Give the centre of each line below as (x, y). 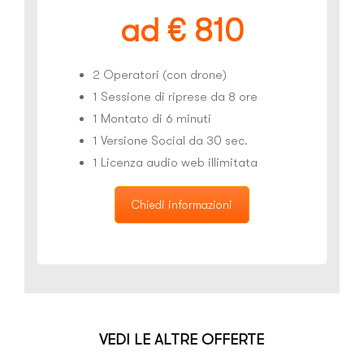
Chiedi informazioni (182, 205)
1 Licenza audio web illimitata (175, 163)
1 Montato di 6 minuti (152, 119)
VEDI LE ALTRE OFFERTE (182, 340)
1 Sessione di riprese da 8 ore (175, 97)
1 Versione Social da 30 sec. (170, 141)
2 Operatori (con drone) (160, 75)
